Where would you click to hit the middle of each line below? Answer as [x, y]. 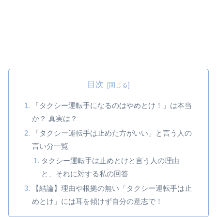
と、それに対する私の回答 [85, 174]
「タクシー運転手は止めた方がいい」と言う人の [112, 133]
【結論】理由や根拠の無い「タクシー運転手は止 [112, 188]
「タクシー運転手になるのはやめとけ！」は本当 [112, 106]
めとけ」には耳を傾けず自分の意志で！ [98, 201]
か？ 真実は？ [55, 119]
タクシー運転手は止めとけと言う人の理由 [110, 161]
